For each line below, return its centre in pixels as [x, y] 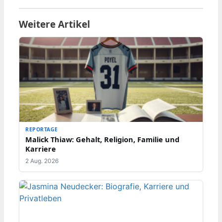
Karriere [41, 149]
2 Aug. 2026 [42, 161]
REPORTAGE [42, 130]
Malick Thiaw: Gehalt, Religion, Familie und [102, 139]
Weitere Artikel [55, 25]
